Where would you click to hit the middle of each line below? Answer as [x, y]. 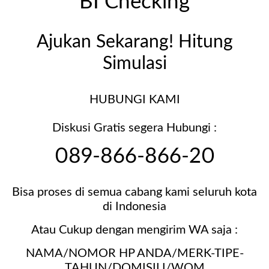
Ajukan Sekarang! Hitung [134, 42]
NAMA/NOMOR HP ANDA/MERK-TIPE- [134, 254]
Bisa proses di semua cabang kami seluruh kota [134, 192]
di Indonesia [134, 207]
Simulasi [134, 63]
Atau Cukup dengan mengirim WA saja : [134, 230]
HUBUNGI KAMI [134, 100]
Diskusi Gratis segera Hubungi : [134, 128]
